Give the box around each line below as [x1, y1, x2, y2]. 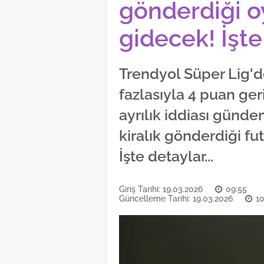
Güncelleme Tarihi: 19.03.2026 [119, 194, 233, 203]
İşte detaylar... [119, 147, 213, 165]
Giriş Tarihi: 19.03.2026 [119, 184, 203, 194]
